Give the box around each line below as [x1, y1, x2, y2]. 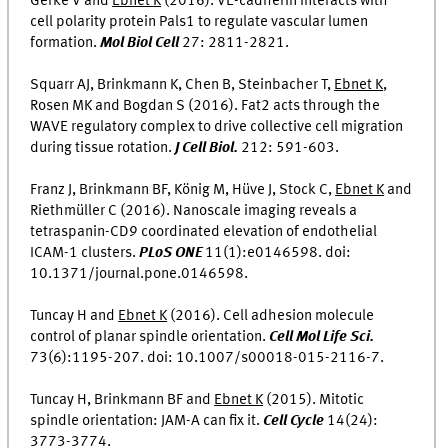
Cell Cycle [263, 413, 325, 430]
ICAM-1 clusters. [30, 245, 140, 262]
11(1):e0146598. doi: [202, 245, 352, 262]
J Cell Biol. [175, 140, 239, 157]
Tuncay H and [30, 308, 119, 325]
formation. [30, 35, 101, 52]
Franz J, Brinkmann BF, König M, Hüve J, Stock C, [30, 182, 336, 199]
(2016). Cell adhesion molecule [167, 308, 375, 325]
